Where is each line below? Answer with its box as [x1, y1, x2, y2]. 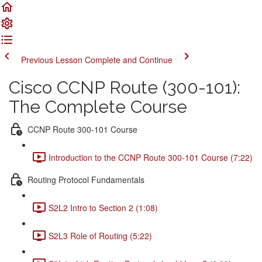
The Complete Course [9, 96, 187, 117]
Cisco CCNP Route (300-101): [9, 77, 240, 98]
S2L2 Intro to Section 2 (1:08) [49, 201, 158, 213]
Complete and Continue [85, 54, 173, 65]
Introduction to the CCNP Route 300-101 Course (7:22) [49, 151, 253, 163]
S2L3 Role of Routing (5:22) [49, 229, 152, 242]
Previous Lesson [21, 54, 82, 65]
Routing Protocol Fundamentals [27, 173, 144, 185]
